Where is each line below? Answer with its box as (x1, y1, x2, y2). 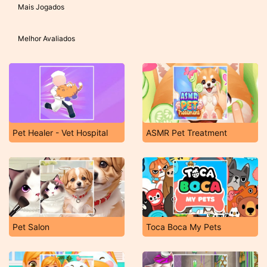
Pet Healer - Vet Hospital (13, 128, 108, 138)
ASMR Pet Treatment (146, 128, 227, 138)
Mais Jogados (18, 2, 64, 11)
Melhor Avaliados (18, 34, 75, 43)
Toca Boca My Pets (146, 222, 221, 232)
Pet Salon (13, 222, 49, 232)
